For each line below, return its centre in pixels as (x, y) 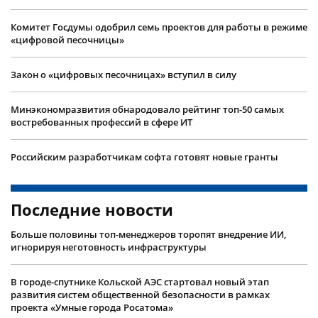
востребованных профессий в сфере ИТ (102, 122)
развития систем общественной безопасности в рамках (140, 295)
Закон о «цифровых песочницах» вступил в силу (124, 75)
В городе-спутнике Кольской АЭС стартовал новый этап (140, 282)
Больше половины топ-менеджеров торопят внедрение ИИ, (148, 235)
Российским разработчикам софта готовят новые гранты (144, 157)
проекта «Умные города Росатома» (92, 308)
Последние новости (92, 210)
